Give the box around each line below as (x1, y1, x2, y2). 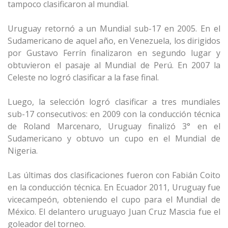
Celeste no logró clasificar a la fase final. (8, 72, 159, 83)
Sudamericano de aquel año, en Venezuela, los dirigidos (8, 35, 220, 46)
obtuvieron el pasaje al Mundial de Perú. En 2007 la (8, 60, 220, 71)
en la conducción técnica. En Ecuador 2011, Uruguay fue (8, 182, 220, 193)
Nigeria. (8, 145, 38, 156)
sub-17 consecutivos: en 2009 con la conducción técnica (8, 108, 220, 120)
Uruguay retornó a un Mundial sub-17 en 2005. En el (8, 23, 220, 34)
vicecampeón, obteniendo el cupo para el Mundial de (8, 194, 220, 205)
